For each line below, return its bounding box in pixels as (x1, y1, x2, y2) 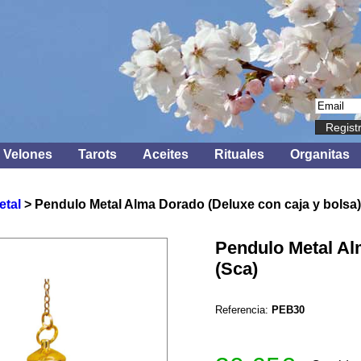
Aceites (143, 147, 189, 161)
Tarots (78, 147, 117, 161)
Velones (3, 147, 52, 161)
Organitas (290, 147, 350, 161)
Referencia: (215, 304, 272, 316)
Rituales (214, 147, 264, 161)
